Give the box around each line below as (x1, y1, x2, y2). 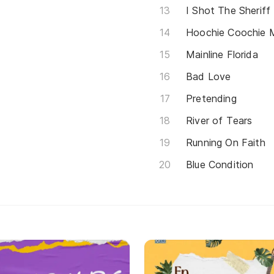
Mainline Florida (186, 48, 258, 61)
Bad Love (186, 70, 231, 83)
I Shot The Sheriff (186, 4, 271, 17)
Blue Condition (186, 158, 254, 171)
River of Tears (186, 114, 253, 127)
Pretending (186, 92, 237, 105)
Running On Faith (186, 136, 265, 149)
